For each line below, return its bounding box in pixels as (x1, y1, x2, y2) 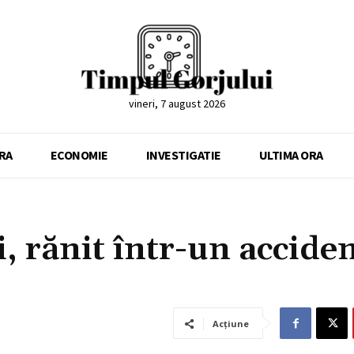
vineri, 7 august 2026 (128, 96, 225, 111)
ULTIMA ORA (258, 147, 323, 164)
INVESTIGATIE (145, 147, 221, 164)
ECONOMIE (50, 147, 108, 164)
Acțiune (213, 318, 249, 330)
